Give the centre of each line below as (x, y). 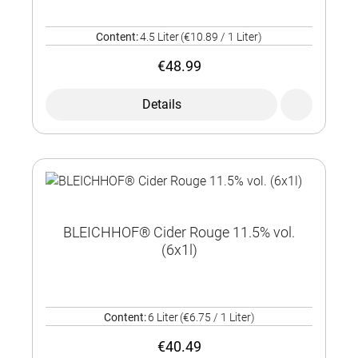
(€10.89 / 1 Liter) (221, 37)
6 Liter (163, 318)
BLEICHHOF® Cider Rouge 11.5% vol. (179, 233)
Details (161, 105)
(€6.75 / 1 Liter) (217, 318)
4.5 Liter (159, 37)
